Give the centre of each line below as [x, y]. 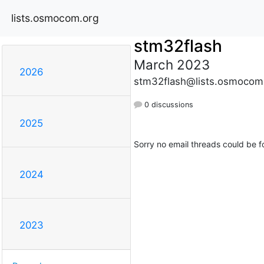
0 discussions [167, 104]
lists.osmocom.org [55, 18]
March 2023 [171, 64]
